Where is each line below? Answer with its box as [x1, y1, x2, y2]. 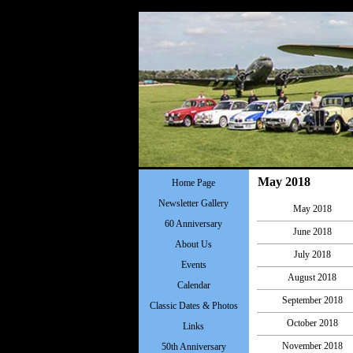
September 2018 [281, 295, 343, 306]
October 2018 [286, 318, 338, 329]
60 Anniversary [165, 218, 222, 229]
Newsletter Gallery [158, 198, 229, 209]
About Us [175, 239, 212, 250]
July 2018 [293, 249, 331, 260]
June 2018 [292, 226, 332, 237]
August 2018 [288, 272, 337, 283]
